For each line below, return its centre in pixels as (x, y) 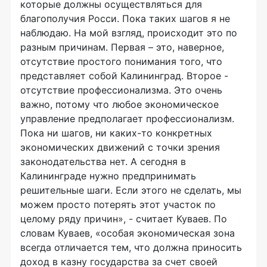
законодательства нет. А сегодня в (103, 162)
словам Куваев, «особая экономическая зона (128, 233)
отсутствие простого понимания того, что (121, 61)
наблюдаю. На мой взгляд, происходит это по (129, 33)
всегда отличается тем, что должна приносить (131, 247)
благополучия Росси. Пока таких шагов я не (125, 18)
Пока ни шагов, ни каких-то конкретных (116, 133)
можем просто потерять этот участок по (118, 204)
